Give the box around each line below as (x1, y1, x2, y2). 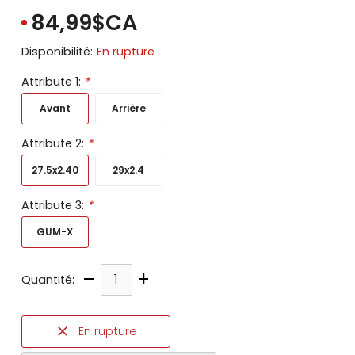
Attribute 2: (21, 135, 87, 151)
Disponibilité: (21, 43, 93, 59)
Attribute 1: (21, 73, 84, 90)
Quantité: (21, 271, 74, 288)
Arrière (111, 101, 146, 115)
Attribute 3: (21, 197, 87, 213)
